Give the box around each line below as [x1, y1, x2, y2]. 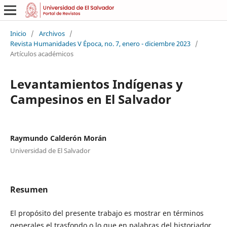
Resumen [10, 183, 48, 195]
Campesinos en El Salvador [10, 90, 171, 107]
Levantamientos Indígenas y [10, 75, 183, 92]
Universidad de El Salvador [10, 145, 90, 155]
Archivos [39, 28, 65, 38]
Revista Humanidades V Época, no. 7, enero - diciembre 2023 [10, 39, 191, 48]
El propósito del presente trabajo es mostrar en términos [10, 208, 204, 218]
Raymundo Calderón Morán [10, 133, 106, 143]
